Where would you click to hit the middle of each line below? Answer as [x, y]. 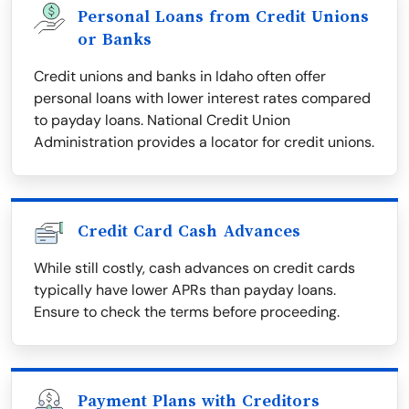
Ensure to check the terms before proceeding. [187, 312]
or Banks [115, 40]
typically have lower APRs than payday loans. [185, 290]
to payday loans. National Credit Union [162, 121]
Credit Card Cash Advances [189, 231]
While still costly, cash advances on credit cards [194, 268]
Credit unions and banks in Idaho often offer [180, 77]
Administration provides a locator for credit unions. [204, 142]
